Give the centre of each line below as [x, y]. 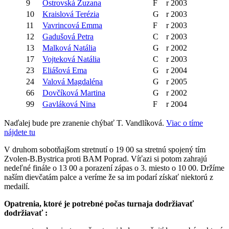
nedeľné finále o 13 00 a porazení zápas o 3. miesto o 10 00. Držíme [114, 168]
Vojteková [60, 59]
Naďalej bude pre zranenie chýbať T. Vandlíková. [85, 123]
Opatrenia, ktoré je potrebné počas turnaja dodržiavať [99, 203]
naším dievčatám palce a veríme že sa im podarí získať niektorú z [109, 177]
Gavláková [61, 104]
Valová [55, 81]
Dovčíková [61, 93]
